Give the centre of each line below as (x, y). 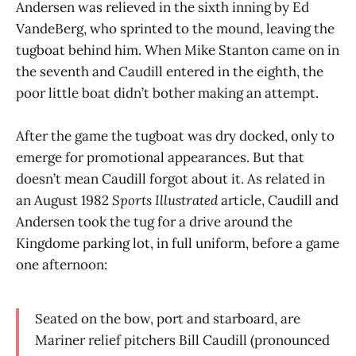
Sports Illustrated (165, 200)
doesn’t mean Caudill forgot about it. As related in (170, 178)
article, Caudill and (278, 200)
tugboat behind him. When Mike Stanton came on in (178, 50)
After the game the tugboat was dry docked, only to (175, 135)
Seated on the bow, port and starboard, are (168, 318)
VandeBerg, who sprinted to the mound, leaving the (175, 28)
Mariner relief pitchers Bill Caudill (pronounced (182, 340)
